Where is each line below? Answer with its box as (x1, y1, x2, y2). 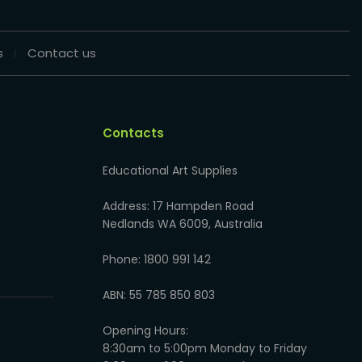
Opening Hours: (103, 322, 188, 339)
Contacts (103, 124, 164, 142)
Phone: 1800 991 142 (103, 251, 211, 268)
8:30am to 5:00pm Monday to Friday (103, 340, 307, 357)
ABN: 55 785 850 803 (103, 287, 215, 304)
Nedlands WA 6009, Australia (103, 216, 263, 233)
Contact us (27, 44, 96, 62)
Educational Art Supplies (103, 162, 238, 179)
